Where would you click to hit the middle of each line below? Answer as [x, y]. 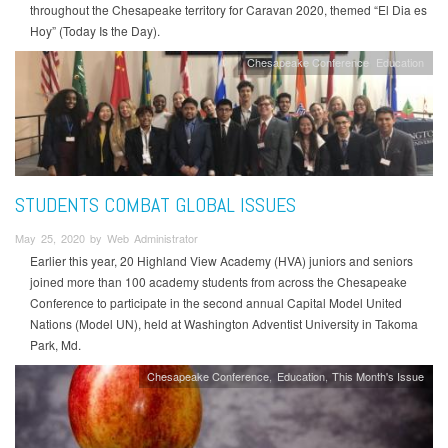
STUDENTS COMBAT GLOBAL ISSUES [155, 204]
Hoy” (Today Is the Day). [95, 31]
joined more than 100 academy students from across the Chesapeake [218, 282]
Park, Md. [55, 345]
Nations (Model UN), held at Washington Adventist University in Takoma [224, 324]
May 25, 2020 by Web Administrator [106, 237]
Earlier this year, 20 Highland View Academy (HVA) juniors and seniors [221, 261]
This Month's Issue [378, 376]
